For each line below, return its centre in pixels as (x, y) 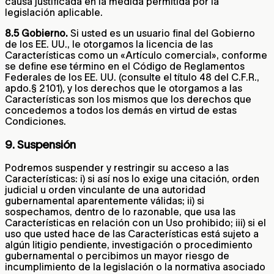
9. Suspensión (40, 144)
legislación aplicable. (54, 12)
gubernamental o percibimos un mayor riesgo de (117, 256)
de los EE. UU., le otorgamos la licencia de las (109, 44)
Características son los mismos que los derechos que (128, 99)
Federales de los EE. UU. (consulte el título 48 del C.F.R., (132, 77)
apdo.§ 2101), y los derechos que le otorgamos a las (124, 88)
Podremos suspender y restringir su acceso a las (117, 168)
